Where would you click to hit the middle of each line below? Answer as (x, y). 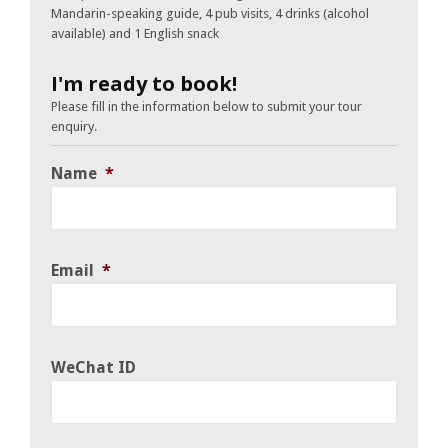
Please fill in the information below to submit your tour (206, 107)
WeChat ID (93, 368)
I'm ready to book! (144, 84)
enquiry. (74, 127)
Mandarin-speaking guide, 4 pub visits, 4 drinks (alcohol (210, 14)
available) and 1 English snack (135, 34)
